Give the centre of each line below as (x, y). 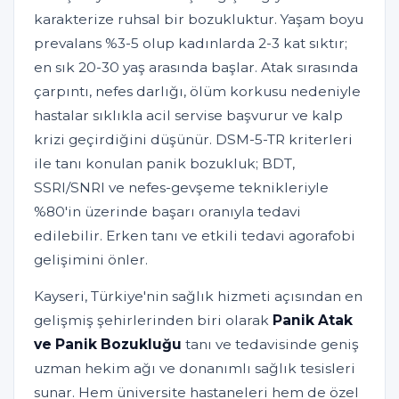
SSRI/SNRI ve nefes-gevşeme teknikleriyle (181, 188)
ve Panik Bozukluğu (108, 345)
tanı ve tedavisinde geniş (270, 345)
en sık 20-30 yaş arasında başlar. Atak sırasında (196, 68)
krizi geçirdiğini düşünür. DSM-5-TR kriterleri (193, 140)
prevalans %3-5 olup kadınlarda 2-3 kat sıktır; (191, 44)
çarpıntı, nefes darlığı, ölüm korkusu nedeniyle (197, 92)
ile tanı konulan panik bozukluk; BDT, (164, 164)
